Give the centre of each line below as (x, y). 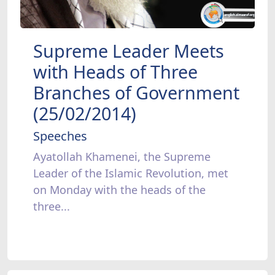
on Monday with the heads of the (119, 190)
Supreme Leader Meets (128, 51)
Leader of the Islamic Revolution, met (130, 173)
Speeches (60, 136)
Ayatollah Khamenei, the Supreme (122, 157)
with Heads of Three (115, 72)
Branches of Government (136, 93)
